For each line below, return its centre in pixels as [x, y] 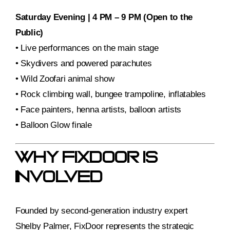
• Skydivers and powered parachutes [84, 64]
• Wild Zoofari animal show [65, 79]
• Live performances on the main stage [87, 48]
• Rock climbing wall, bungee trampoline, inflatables [111, 94]
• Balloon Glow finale [54, 125]
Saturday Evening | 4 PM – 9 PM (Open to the [104, 17]
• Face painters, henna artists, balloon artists [99, 110]
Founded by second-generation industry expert [102, 211]
